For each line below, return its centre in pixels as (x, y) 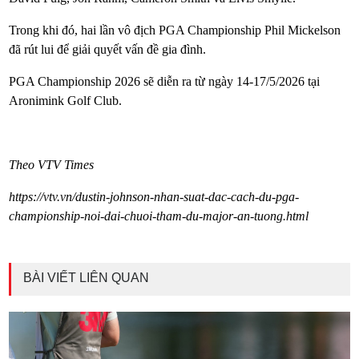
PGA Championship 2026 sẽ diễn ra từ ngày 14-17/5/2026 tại (165, 82)
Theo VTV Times (52, 165)
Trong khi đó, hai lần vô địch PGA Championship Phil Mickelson (175, 30)
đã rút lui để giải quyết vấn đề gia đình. (108, 50)
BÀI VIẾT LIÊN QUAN (87, 278)
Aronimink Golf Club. (66, 101)
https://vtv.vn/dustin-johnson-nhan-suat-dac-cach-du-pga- (154, 197)
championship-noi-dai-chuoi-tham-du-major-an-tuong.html (159, 216)
